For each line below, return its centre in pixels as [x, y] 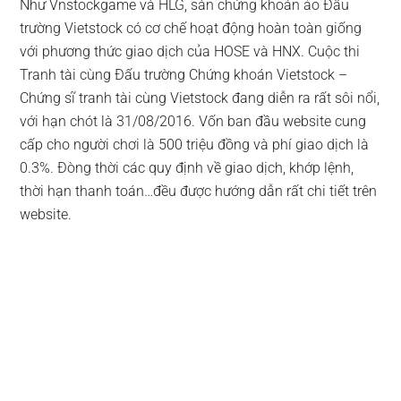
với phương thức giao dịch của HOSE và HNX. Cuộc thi [190, 51]
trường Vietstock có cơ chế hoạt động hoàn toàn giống [191, 28]
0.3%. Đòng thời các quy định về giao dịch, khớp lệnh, [187, 167]
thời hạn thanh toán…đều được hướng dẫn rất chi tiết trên [199, 191]
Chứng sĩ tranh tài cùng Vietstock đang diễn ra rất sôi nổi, [200, 98]
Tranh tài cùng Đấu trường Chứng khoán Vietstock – [184, 74]
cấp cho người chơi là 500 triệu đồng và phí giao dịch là [195, 144]
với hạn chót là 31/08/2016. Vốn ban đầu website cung [193, 121]
